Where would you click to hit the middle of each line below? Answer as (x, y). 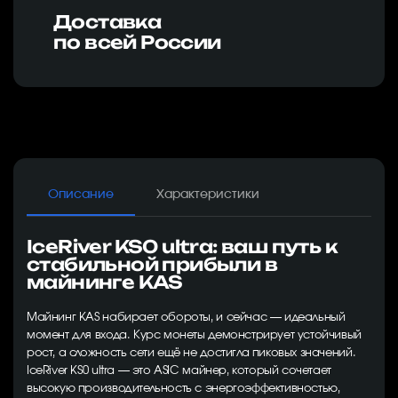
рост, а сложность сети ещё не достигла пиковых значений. (191, 353)
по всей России (137, 42)
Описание (81, 195)
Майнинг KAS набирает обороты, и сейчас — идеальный (186, 318)
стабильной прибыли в (152, 264)
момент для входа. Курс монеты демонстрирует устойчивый (194, 335)
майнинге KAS (105, 282)
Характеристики (208, 195)
